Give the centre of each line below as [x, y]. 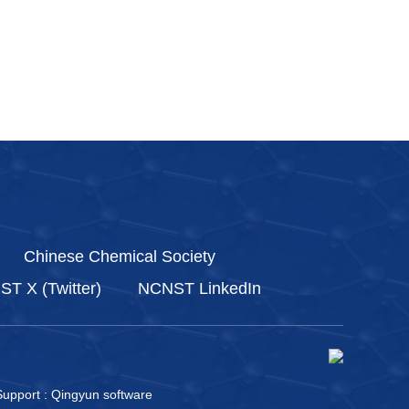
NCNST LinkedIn [199, 288]
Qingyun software [102, 394]
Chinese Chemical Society [120, 257]
